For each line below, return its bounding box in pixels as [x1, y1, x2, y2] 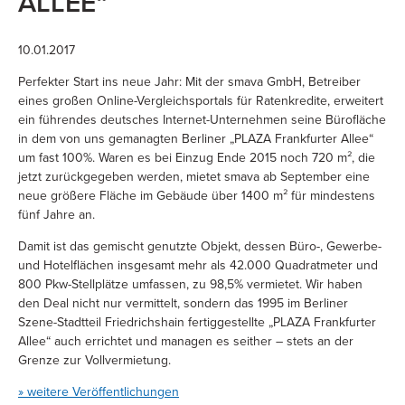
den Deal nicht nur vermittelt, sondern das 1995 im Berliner [18, 293, 348, 312]
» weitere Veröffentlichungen [18, 381, 179, 400]
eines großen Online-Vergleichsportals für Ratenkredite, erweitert [18, 90, 383, 109]
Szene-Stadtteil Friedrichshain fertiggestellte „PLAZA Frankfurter [18, 312, 376, 331]
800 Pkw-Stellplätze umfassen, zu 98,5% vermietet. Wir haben [18, 274, 363, 293]
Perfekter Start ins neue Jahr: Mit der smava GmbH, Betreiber [18, 71, 361, 90]
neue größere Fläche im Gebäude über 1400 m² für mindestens [18, 185, 375, 204]
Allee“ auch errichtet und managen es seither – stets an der [18, 331, 353, 350]
